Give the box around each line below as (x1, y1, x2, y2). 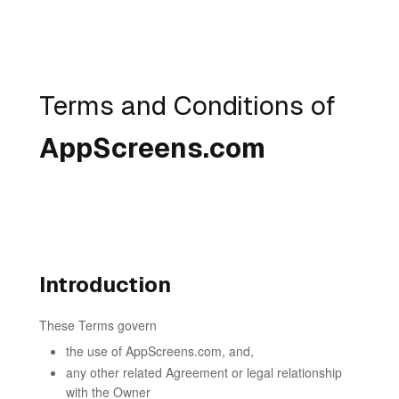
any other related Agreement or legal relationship (66, 363, 342, 381)
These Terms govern (39, 316, 157, 334)
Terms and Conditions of (39, 90, 336, 121)
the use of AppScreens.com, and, (66, 342, 254, 360)
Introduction (39, 273, 171, 297)
